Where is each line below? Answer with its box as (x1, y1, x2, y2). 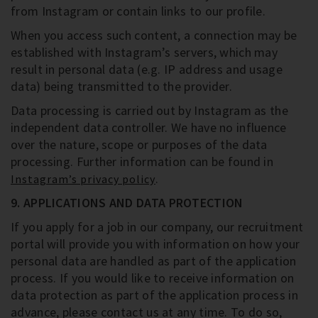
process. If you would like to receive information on (11, 270, 295, 286)
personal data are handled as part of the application (11, 253, 297, 269)
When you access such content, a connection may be (11, 27, 297, 43)
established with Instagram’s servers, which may (11, 44, 278, 60)
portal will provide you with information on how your (11, 236, 300, 252)
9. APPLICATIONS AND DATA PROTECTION (11, 194, 243, 211)
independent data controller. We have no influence (11, 119, 287, 136)
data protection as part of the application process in (11, 287, 298, 303)
